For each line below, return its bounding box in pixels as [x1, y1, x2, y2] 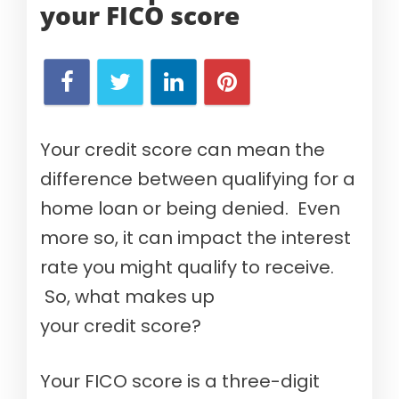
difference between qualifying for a [40, 167, 355, 192]
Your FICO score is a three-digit [40, 369, 320, 395]
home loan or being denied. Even [40, 196, 340, 222]
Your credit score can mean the [40, 137, 325, 163]
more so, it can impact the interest [40, 225, 351, 251]
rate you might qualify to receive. [40, 255, 334, 281]
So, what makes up [40, 284, 215, 310]
